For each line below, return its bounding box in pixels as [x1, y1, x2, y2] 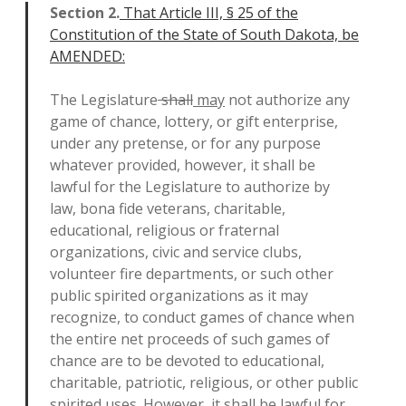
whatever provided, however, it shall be [50, 155, 315, 175]
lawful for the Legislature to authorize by [50, 177, 330, 197]
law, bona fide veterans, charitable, [50, 198, 285, 218]
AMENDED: [50, 46, 125, 66]
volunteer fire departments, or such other [50, 264, 333, 284]
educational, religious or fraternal [50, 220, 279, 240]
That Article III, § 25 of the [120, 3, 298, 23]
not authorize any [225, 90, 350, 110]
